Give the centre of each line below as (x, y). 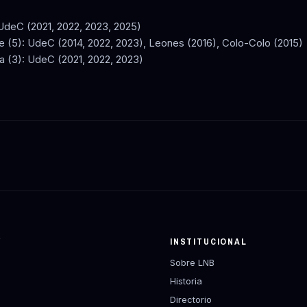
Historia (186, 281)
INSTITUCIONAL (209, 241)
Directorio (191, 299)
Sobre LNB (192, 262)
